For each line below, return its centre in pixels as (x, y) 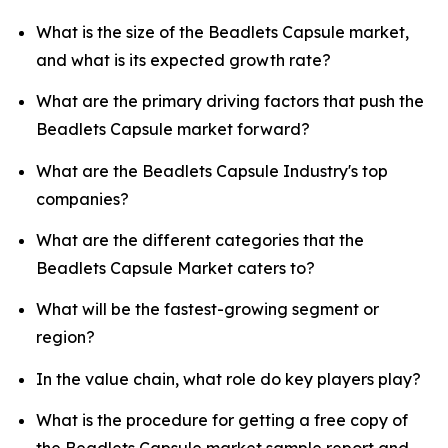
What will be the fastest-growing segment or (207, 309)
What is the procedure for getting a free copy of (222, 419)
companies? (82, 198)
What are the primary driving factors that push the (230, 101)
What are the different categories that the (200, 239)
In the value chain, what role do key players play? (228, 378)
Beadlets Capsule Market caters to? (175, 267)
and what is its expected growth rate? (183, 59)
